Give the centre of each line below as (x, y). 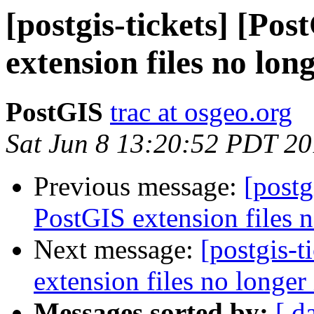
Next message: (117, 250)
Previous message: (139, 186)
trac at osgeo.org (201, 112)
